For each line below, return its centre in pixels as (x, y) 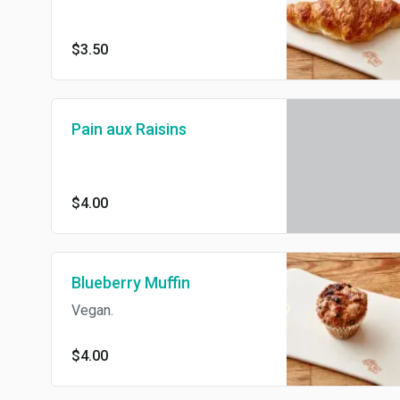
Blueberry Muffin (131, 282)
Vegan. (92, 310)
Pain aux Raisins (129, 129)
